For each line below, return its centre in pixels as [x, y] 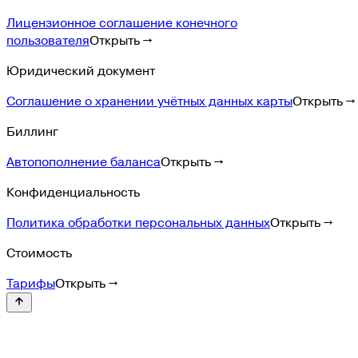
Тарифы [31, 283]
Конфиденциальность [73, 192]
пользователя [48, 40]
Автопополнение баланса [84, 162]
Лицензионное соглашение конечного [122, 23]
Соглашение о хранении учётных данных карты [149, 101]
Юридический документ [81, 71]
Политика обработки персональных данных [138, 223]
